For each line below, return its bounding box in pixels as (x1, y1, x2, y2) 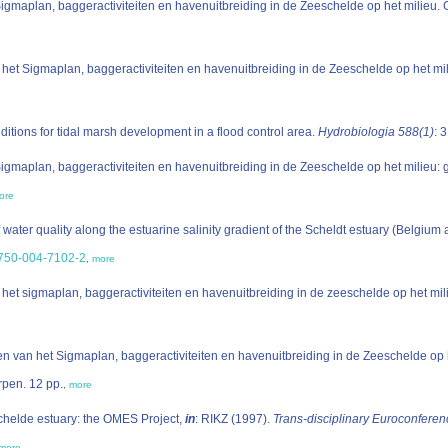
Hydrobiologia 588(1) (318, 125, 434, 139)
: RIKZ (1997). (195, 412, 273, 426)
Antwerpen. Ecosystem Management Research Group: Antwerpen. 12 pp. (29, 377, 63, 391)
